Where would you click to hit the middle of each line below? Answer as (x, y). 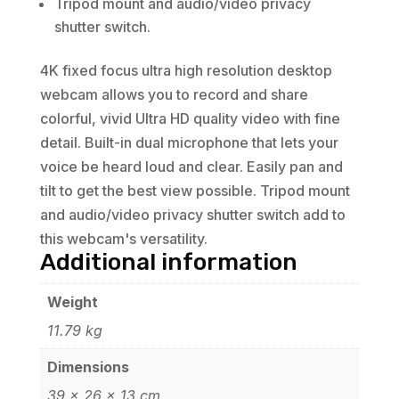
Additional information (168, 263)
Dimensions (88, 367)
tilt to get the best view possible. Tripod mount (195, 191)
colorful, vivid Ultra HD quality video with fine (190, 119)
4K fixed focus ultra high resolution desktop (186, 71)
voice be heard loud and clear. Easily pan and (191, 167)
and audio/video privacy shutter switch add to (192, 215)
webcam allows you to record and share (174, 95)
